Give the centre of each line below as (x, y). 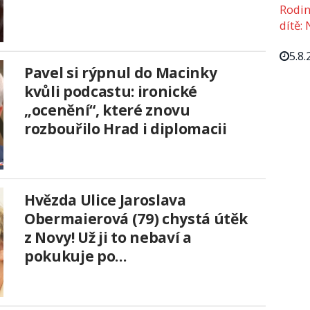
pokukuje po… (75, 256)
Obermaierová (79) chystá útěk (136, 219)
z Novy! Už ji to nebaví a (108, 238)
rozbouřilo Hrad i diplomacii (126, 129)
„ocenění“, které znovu (107, 110)
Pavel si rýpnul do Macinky (121, 73)
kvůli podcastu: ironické (111, 92)
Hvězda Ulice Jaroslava (105, 200)
